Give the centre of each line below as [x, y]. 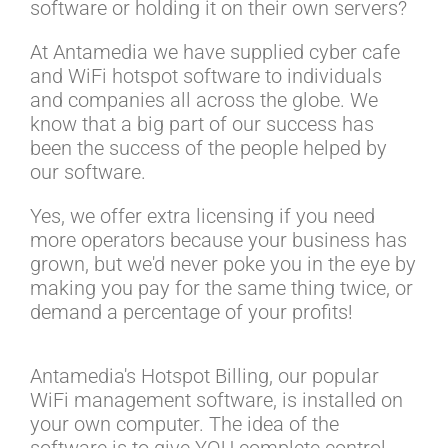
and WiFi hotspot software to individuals [206, 75]
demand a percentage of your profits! [191, 311]
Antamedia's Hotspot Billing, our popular [204, 375]
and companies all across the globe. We [204, 99]
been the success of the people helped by [208, 147]
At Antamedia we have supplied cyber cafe [215, 51]
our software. [88, 171]
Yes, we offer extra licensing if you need [202, 215]
